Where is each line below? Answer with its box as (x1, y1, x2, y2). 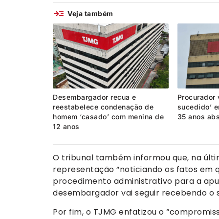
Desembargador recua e (53, 93, 136, 102)
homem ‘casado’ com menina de (53, 112, 164, 121)
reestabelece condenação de (53, 103, 153, 111)
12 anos (53, 122, 80, 131)
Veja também (67, 9, 113, 18)
